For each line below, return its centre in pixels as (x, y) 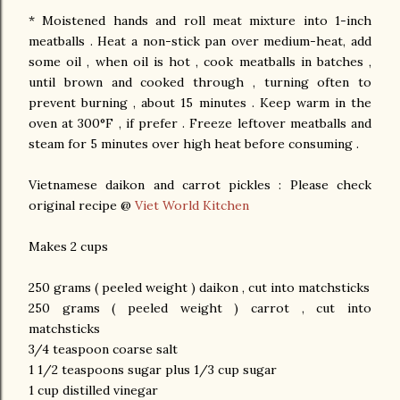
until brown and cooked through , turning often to (200, 83)
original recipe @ (82, 206)
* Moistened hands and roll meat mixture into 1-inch (200, 21)
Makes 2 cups (68, 247)
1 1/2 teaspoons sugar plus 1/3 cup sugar (154, 370)
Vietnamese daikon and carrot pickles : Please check (200, 185)
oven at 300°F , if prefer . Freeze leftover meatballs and (200, 124)
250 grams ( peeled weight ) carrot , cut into (200, 308)
